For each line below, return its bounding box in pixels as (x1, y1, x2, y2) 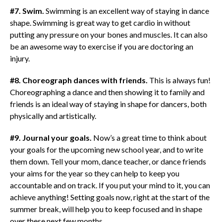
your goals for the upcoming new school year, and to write (9, 144, 203, 154)
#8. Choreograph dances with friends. (9, 75, 148, 85)
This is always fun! (147, 75, 211, 85)
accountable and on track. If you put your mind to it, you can (9, 180, 210, 190)
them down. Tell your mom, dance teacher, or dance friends (9, 156, 206, 166)
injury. (9, 53, 30, 63)
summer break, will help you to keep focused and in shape (9, 204, 202, 214)
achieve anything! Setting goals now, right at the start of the (9, 192, 210, 202)
